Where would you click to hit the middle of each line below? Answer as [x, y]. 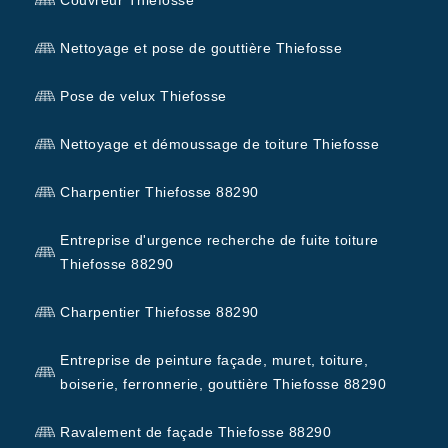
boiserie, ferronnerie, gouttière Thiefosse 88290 [223, 383]
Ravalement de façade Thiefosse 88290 [195, 431]
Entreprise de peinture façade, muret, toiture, [214, 359]
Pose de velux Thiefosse [143, 95]
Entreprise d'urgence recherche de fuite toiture [219, 239]
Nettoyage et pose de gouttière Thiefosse [201, 47]
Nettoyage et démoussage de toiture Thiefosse [219, 143]
